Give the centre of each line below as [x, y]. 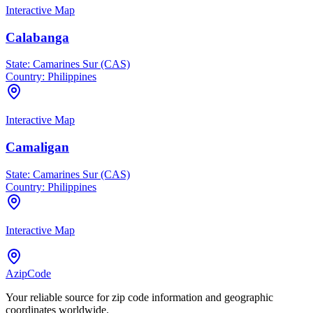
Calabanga [37, 37]
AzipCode [28, 273]
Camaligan [37, 147]
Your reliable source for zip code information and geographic [139, 297]
